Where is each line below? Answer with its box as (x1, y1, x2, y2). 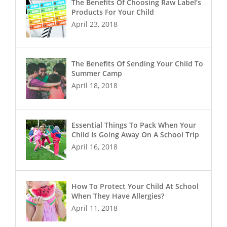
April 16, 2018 (71, 142, 118, 152)
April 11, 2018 (71, 203, 118, 213)
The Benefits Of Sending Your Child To (71, 59, 203, 69)
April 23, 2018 (71, 19, 118, 29)
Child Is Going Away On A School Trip (71, 130, 199, 140)
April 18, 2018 (71, 81, 118, 91)
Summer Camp (71, 68, 122, 79)
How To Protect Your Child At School (71, 181, 199, 192)
